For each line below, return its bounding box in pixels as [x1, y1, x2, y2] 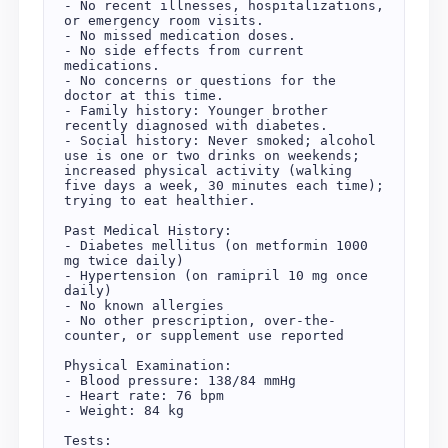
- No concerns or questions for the [63, 73, 336, 88]
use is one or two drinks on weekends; [63, 148, 360, 163]
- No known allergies [63, 298, 240, 313]
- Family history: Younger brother [63, 103, 328, 118]
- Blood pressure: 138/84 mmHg [63, 373, 312, 388]
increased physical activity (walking [63, 163, 352, 178]
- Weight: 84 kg [63, 403, 200, 418]
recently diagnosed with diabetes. [63, 118, 344, 133]
